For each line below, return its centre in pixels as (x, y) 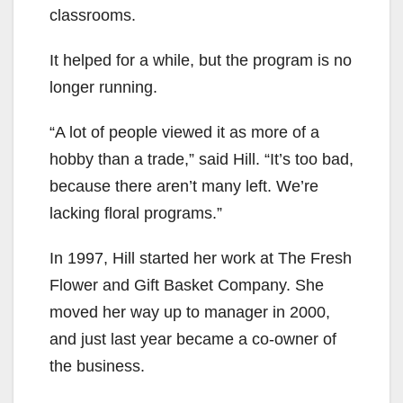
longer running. (103, 88)
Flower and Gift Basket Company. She (187, 286)
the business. (97, 367)
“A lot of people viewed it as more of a (184, 133)
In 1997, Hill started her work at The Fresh (201, 259)
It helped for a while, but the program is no (201, 61)
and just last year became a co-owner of (193, 340)
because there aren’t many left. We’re (184, 187)
